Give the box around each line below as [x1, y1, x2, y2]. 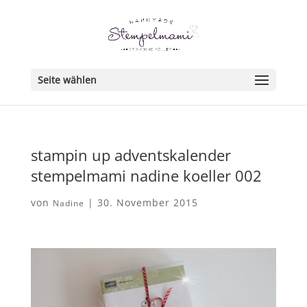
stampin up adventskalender [30, 145, 231, 165]
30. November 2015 [97, 196, 198, 209]
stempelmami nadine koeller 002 [30, 165, 262, 186]
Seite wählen [37, 73, 97, 86]
